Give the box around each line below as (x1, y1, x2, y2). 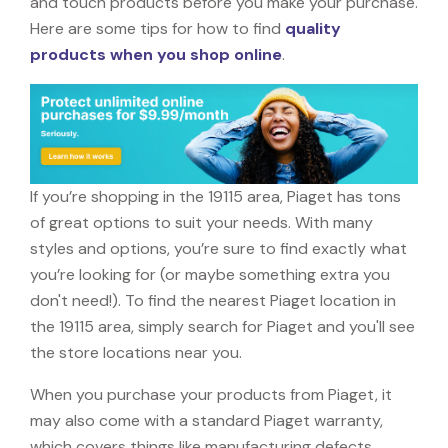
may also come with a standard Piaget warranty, (30, 409, 383, 431)
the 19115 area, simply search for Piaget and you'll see (30, 315, 415, 337)
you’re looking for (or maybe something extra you (30, 263, 390, 285)
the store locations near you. (30, 341, 242, 363)
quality (285, 17, 341, 39)
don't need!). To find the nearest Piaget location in (30, 289, 396, 311)
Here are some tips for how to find (30, 17, 285, 39)
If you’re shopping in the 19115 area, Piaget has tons (30, 185, 401, 207)
